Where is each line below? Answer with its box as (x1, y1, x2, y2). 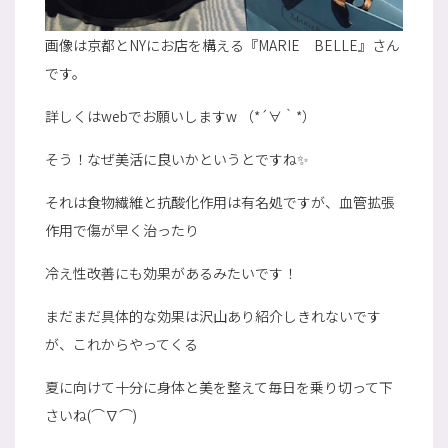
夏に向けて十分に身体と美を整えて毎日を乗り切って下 (45, 376, 393, 397)
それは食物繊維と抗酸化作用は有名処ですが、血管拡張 (45, 191, 395, 212)
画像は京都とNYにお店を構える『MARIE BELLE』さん (45, 34, 400, 55)
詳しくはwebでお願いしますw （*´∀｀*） (45, 105, 316, 126)
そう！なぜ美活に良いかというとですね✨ (45, 148, 309, 169)
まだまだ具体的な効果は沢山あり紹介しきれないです (45, 305, 381, 326)
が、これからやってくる (45, 333, 198, 354)
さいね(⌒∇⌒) (45, 404, 137, 425)
